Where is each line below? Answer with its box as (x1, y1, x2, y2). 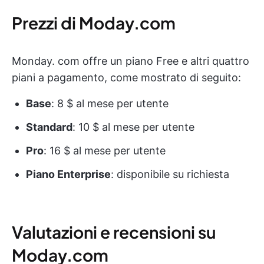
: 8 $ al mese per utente (51, 97, 169, 110)
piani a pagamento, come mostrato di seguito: (12, 71, 241, 84)
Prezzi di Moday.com (12, 12, 176, 34)
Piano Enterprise (26, 168, 111, 181)
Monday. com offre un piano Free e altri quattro (12, 55, 249, 68)
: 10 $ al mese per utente (72, 121, 194, 134)
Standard (26, 121, 72, 134)
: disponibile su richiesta (111, 168, 229, 181)
